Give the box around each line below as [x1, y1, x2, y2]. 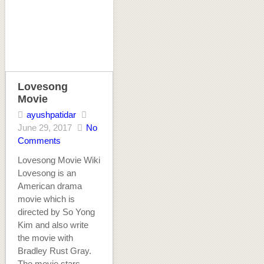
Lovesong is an [17, 168, 76, 179]
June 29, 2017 [17, 123, 72, 133]
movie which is [17, 194, 75, 204]
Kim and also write [17, 220, 88, 230]
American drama [17, 181, 82, 192]
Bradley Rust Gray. [17, 246, 91, 256]
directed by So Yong [17, 207, 95, 217]
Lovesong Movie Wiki [17, 155, 100, 166]
